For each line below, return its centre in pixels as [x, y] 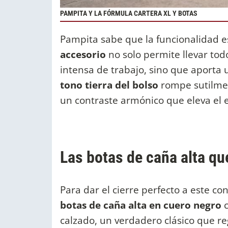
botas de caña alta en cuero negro [141, 205]
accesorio [84, 54]
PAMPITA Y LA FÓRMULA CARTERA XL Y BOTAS [129, 13]
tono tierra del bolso [110, 85]
